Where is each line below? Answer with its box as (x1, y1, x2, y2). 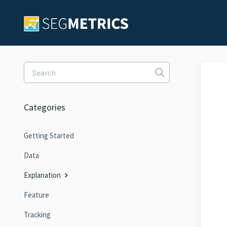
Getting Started (24, 131, 74, 140)
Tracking (24, 210, 51, 219)
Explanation (24, 170, 62, 180)
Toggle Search (159, 69, 213, 82)
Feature (24, 190, 49, 200)
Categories (24, 101, 65, 113)
